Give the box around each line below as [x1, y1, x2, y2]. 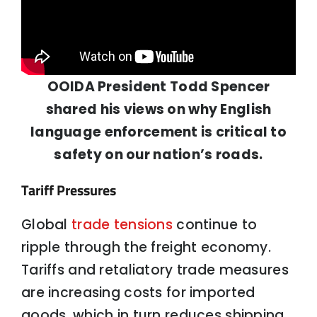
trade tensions [71, 215, 173, 235]
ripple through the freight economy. [21, 238, 271, 258]
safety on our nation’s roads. [54, 144, 263, 164]
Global [21, 215, 71, 235]
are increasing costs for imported [21, 283, 255, 303]
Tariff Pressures [21, 178, 116, 201]
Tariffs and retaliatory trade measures [21, 260, 289, 280]
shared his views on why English [45, 99, 272, 119]
